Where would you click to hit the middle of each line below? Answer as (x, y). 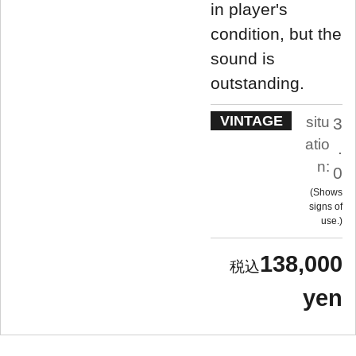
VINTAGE (251, 120)
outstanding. (257, 83)
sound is (243, 58)
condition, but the (276, 33)
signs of (326, 206)
